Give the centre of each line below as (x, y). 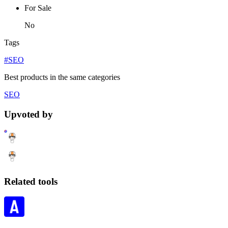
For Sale (38, 8)
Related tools (31, 181)
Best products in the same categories (62, 77)
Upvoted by (28, 115)
